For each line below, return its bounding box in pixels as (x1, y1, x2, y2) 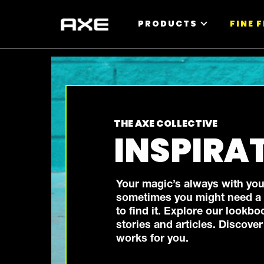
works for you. (116, 234, 189, 245)
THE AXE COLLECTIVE (114, 117, 217, 130)
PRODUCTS (138, 18, 197, 29)
